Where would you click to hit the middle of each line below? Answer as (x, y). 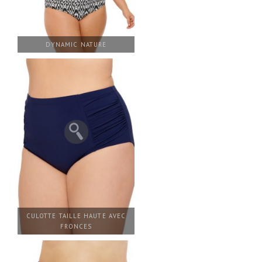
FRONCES (76, 226)
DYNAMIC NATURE (76, 45)
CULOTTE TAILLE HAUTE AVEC (76, 216)
